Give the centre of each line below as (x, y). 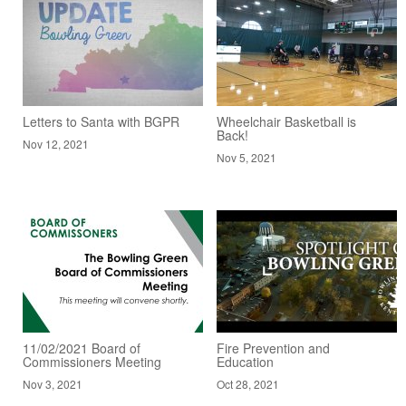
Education (245, 361)
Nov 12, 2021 (56, 143)
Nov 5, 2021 (246, 157)
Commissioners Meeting (92, 361)
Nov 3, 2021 (53, 383)
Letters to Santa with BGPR (101, 121)
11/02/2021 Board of (82, 348)
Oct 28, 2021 (248, 383)
